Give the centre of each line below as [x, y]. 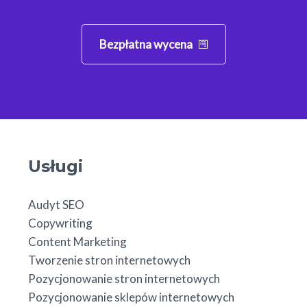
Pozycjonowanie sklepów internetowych [131, 297]
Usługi [55, 166]
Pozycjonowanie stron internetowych [124, 278]
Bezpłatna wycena [146, 44]
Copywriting [60, 223]
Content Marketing [77, 241]
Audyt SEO [56, 204]
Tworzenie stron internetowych [109, 260]
